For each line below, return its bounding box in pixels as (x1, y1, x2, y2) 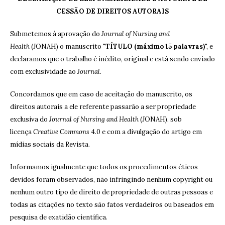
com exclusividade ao (10, 67, 77, 76)
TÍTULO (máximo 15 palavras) (105, 42, 205, 51)
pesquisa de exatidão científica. (10, 213, 107, 222)
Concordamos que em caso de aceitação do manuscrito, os (10, 90, 192, 99)
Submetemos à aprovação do (10, 30, 101, 39)
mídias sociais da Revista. (10, 140, 90, 149)
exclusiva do (10, 115, 49, 124)
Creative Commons (33, 128, 89, 137)
